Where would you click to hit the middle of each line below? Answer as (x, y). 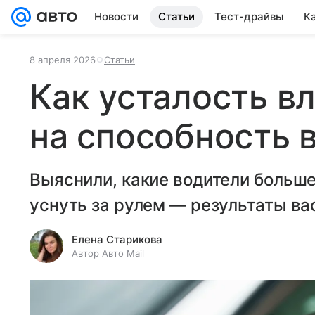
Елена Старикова (117, 239)
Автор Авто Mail (108, 253)
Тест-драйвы (249, 17)
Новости (116, 17)
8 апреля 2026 (63, 60)
